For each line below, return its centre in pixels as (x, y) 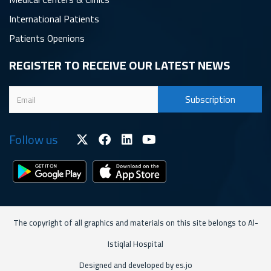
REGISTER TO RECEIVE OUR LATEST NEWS (119, 65)
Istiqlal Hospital (135, 243)
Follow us (33, 139)
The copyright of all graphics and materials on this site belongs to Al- (135, 222)
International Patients (54, 19)
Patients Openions (47, 38)
